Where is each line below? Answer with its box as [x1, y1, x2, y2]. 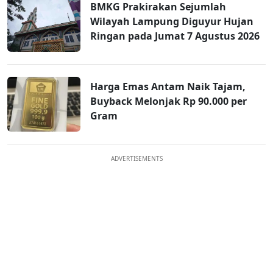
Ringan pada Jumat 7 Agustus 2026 [90, 29, 260, 43]
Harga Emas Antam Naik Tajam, [90, 80, 246, 94]
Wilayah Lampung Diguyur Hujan [90, 15, 253, 29]
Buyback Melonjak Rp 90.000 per [90, 94, 247, 108]
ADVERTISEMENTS [110, 154, 163, 163]
